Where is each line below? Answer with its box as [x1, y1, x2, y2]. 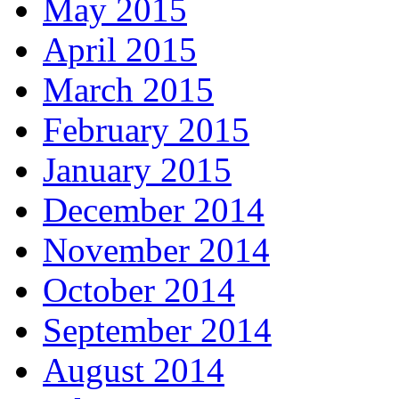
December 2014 [43, 191, 265, 230]
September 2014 [43, 311, 272, 350]
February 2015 [43, 110, 249, 150]
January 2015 [43, 151, 232, 190]
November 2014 [43, 231, 270, 270]
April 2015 [43, 30, 197, 69]
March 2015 [43, 70, 214, 110]
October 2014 [43, 271, 235, 310]
